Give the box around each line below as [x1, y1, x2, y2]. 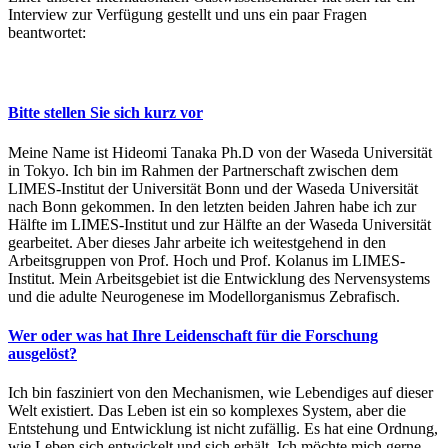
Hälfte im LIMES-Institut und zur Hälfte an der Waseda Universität [8, 215, 431, 233]
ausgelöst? [8, 344, 77, 362]
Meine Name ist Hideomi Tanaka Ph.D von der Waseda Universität [8, 143, 432, 161]
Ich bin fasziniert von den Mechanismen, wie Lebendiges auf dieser [8, 384, 433, 402]
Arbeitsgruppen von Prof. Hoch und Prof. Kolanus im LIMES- [8, 251, 405, 269]
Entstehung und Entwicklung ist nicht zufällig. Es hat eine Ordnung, [8, 420, 438, 438]
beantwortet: [8, 24, 86, 42]
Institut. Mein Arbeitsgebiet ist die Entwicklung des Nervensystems [8, 269, 430, 287]
